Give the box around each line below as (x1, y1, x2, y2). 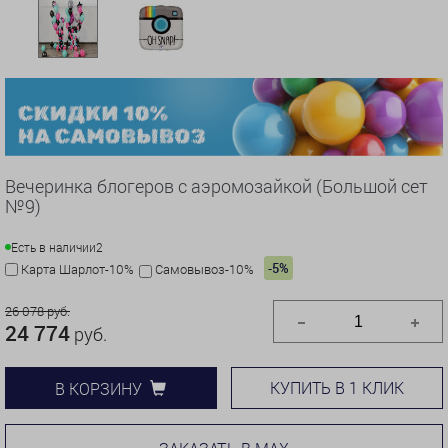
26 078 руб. (5, 302, 70, 321)
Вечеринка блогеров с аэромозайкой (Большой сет (5, 174, 428, 199)
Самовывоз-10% (155, 260, 254, 279)
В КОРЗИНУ (55, 377, 143, 399)
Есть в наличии (11, 239, 96, 256)
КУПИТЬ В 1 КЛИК (270, 377, 405, 399)
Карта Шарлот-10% (21, 260, 134, 279)
